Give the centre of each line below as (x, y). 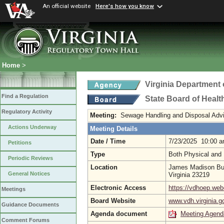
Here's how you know (125, 6)
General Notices (29, 174)
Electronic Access (118, 188)
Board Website (113, 201)
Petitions (20, 143)
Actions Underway (32, 127)
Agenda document (119, 214)
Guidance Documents (30, 205)
